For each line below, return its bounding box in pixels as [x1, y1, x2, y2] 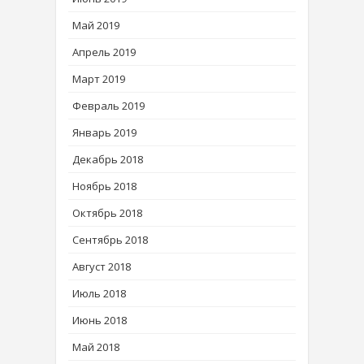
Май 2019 [72, 17, 119, 32]
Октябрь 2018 [72, 205, 142, 220]
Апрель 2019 [72, 44, 136, 59]
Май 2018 [72, 339, 119, 354]
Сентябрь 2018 [72, 232, 148, 247]
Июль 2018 [72, 285, 126, 301]
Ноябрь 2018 [72, 178, 136, 193]
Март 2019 [72, 71, 125, 86]
